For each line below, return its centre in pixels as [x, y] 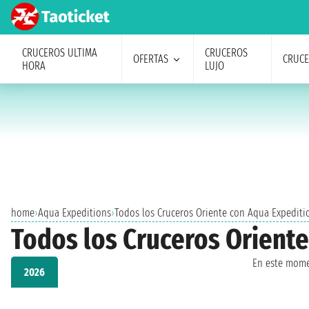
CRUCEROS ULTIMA [60, 52]
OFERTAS [150, 59]
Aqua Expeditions [74, 213]
